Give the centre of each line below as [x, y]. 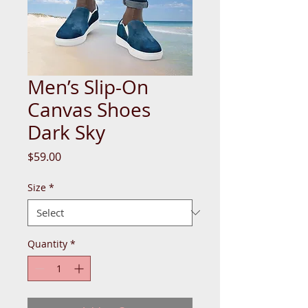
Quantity [47, 243]
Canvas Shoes [89, 109]
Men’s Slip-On [88, 87]
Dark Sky [66, 132]
